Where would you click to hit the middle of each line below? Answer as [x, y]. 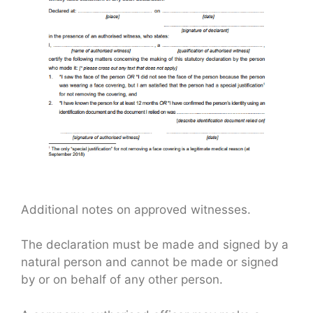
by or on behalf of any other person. [122, 280]
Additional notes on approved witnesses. [136, 209]
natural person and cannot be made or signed [150, 262]
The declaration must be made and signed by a [155, 245]
